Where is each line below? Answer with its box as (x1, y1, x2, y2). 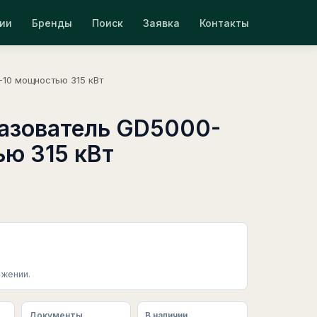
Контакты (200, 16, 249, 29)
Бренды (32, 16, 72, 29)
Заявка (143, 16, 180, 29)
